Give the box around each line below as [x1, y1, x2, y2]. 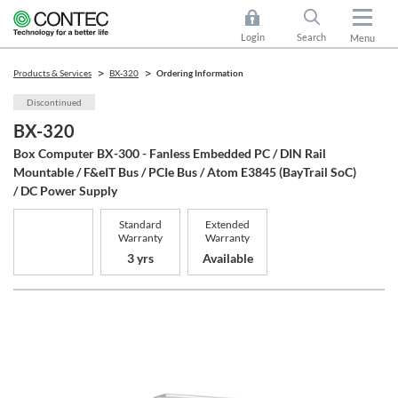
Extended [205, 217, 250, 231]
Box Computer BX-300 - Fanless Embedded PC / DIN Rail [13, 146, 326, 161]
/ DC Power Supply [13, 183, 117, 198]
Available [202, 251, 253, 267]
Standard [119, 217, 162, 231]
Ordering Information [156, 68, 243, 78]
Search [296, 31, 326, 43]
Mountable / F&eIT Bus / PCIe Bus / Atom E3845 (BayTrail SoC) [13, 164, 356, 179]
